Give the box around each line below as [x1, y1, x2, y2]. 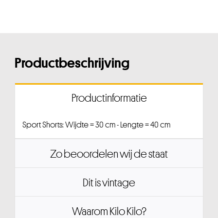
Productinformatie [71, 91, 147, 105]
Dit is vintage [83, 176, 135, 190]
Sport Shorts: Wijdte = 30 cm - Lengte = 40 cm [22, 119, 170, 130]
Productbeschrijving [14, 54, 129, 72]
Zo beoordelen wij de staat [50, 147, 168, 161]
